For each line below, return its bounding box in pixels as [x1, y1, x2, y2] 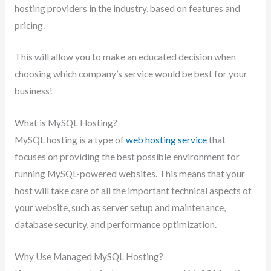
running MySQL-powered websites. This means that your [14, 168, 245, 180]
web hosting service [125, 134, 207, 146]
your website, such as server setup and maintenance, [14, 202, 226, 214]
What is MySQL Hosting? [14, 117, 117, 129]
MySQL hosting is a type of [14, 134, 126, 146]
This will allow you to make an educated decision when [14, 51, 236, 63]
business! [14, 85, 53, 97]
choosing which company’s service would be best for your [14, 68, 247, 80]
